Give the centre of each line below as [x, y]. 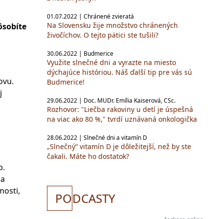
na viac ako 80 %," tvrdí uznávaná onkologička [122, 119]
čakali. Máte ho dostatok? [88, 156]
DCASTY [94, 198]
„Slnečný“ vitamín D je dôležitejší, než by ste [119, 146]
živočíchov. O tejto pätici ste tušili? [103, 35]
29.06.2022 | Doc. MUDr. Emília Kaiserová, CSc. [111, 100]
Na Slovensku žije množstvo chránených [112, 25]
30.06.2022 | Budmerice [80, 54]
